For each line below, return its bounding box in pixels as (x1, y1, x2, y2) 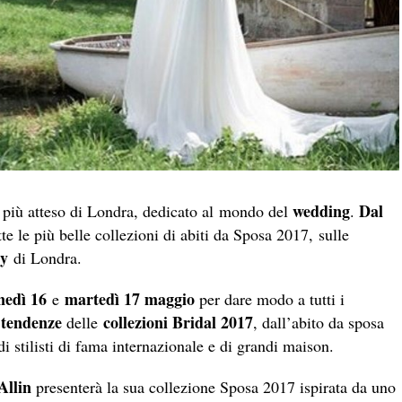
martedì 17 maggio (59, 286, 195, 310)
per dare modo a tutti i (195, 287, 345, 310)
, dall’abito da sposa (253, 310, 384, 333)
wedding (293, 198, 350, 223)
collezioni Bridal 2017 (103, 310, 253, 334)
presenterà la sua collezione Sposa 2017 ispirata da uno (31, 375, 396, 398)
